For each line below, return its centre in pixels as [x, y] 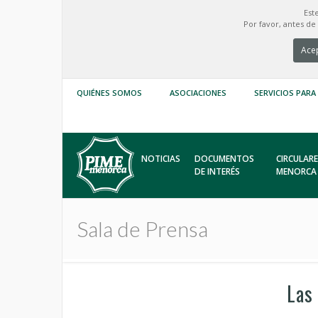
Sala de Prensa [142, 229]
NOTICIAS [161, 159]
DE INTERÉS [218, 171]
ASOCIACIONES [198, 93]
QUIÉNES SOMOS [109, 93]
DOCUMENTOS [225, 159]
